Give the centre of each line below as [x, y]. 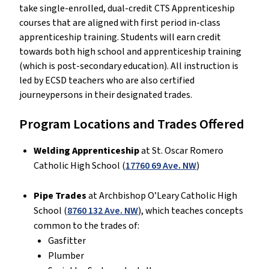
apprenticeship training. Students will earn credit [120, 38]
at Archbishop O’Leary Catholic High [163, 196]
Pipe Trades [61, 196]
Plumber [66, 256]
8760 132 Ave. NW [103, 211]
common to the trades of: [86, 226]
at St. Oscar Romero [181, 151]
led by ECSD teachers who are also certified [107, 81]
